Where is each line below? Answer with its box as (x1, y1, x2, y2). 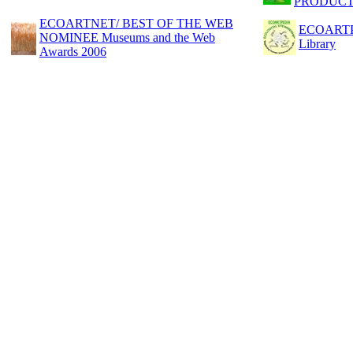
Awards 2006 (39, 44, 106, 58)
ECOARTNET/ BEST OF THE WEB (39, 16, 233, 30)
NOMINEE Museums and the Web (39, 30, 215, 44)
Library (299, 36, 336, 50)
